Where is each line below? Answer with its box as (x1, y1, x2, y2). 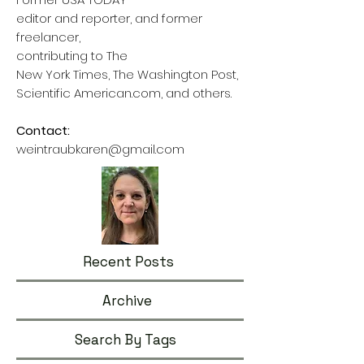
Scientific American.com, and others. (16, 84, 232, 102)
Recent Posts (83, 253, 174, 271)
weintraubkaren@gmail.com (16, 141, 184, 158)
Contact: (16, 122, 70, 139)
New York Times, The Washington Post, (16, 66, 241, 83)
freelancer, (16, 28, 80, 45)
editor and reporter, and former (16, 10, 202, 27)
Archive (102, 292, 152, 310)
